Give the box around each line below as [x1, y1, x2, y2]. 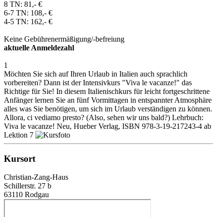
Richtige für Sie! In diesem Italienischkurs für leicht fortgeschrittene [4, 87, 210, 95]
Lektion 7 [4, 130, 35, 139]
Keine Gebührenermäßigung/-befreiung [4, 34, 124, 43]
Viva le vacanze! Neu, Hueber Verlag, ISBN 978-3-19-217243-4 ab [4, 122, 211, 130]
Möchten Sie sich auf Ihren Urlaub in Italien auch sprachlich [4, 69, 187, 78]
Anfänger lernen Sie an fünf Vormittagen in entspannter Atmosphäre [4, 95, 212, 104]
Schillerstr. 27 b [4, 182, 51, 190]
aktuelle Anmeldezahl [4, 43, 74, 52]
